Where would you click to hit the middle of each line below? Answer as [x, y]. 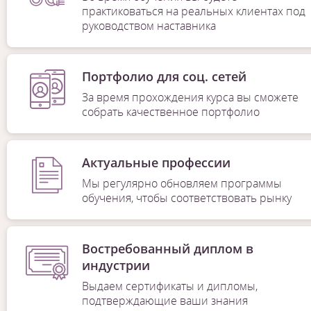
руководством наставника [149, 25]
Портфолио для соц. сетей [164, 76]
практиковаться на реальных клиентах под [193, 11]
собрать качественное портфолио [170, 111]
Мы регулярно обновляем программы [182, 183]
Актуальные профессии [156, 162]
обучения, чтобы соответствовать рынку [186, 197]
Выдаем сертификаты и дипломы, [169, 286]
